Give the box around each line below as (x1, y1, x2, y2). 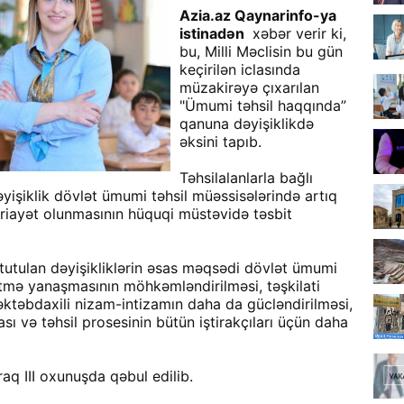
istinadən (179, 24, 248, 42)
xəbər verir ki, (248, 24, 346, 42)
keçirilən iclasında (179, 60, 300, 78)
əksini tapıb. (179, 133, 262, 151)
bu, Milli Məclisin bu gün (179, 42, 343, 60)
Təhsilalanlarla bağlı (179, 169, 313, 187)
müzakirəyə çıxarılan (179, 78, 319, 96)
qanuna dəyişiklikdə (179, 115, 314, 133)
